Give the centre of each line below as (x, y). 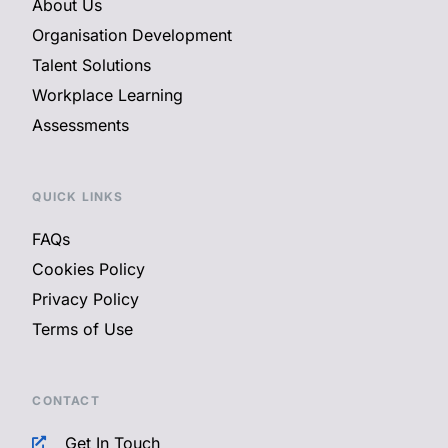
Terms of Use (83, 329)
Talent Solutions (92, 65)
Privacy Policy (86, 299)
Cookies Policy (89, 269)
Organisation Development (132, 35)
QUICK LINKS (78, 197)
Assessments (81, 125)
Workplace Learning (108, 95)
